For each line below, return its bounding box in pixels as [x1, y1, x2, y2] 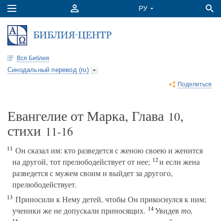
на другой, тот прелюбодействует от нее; [12, 156, 150, 167]
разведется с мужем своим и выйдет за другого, [12, 168, 173, 178]
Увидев [152, 205, 181, 216]
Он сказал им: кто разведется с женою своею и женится [13, 145, 203, 155]
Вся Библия [17, 55, 49, 62]
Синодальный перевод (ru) [7, 66, 89, 74]
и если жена [157, 156, 200, 167]
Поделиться [178, 81, 212, 88]
